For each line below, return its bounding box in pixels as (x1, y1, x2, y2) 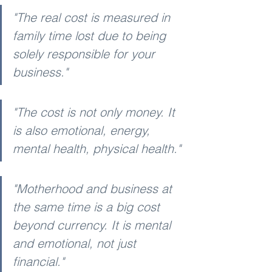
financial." (13, 253, 64, 269)
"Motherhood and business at (13, 180, 175, 196)
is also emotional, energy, (13, 122, 154, 138)
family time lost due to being (13, 27, 169, 43)
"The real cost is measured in (13, 9, 174, 25)
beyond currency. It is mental (13, 217, 174, 233)
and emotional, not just (13, 235, 140, 251)
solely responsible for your (13, 46, 158, 61)
